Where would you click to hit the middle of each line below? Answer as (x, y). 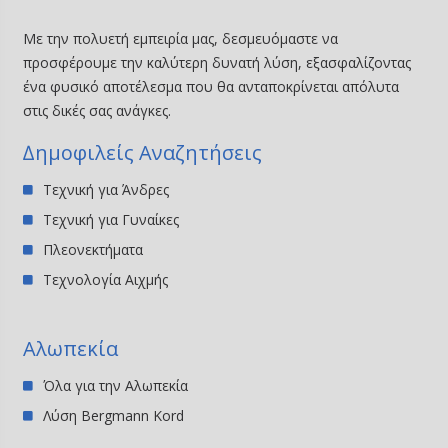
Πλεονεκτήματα (93, 249)
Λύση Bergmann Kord (114, 415)
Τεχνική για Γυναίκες (111, 219)
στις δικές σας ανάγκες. (97, 110)
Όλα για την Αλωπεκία (116, 385)
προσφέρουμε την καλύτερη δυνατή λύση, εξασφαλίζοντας (217, 62)
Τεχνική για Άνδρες (106, 189)
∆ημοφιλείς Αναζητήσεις (143, 152)
